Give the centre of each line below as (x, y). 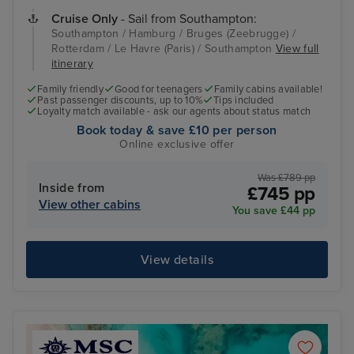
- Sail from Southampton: (187, 19)
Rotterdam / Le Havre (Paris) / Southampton (164, 48)
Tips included (244, 100)
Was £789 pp (286, 178)
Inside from (72, 188)
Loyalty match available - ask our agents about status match (174, 111)
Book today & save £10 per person (177, 130)
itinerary (72, 63)
